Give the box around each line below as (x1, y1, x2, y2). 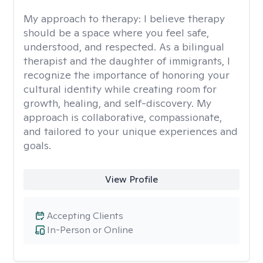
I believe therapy (144, 12, 225, 25)
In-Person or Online (47, 224, 133, 236)
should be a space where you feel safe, (23, 26, 209, 39)
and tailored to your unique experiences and (23, 124, 238, 138)
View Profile (104, 173, 158, 186)
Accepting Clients (47, 210, 123, 222)
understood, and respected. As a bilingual (23, 40, 224, 53)
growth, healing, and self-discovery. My (23, 96, 211, 110)
